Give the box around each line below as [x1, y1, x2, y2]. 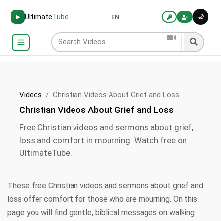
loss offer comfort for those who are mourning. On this [7, 194, 197, 204]
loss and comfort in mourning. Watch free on [19, 135, 187, 145]
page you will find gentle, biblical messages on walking [7, 208, 195, 217]
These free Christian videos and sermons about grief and [7, 181, 203, 190]
